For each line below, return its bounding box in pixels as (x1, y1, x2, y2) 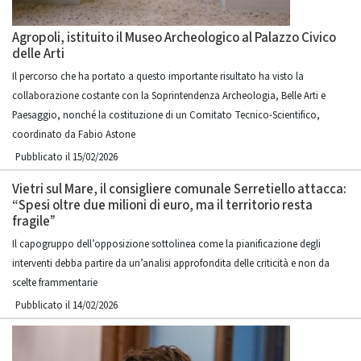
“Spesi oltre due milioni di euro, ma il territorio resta (12, 196, 313, 215)
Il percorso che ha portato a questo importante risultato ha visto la (12, 69, 304, 84)
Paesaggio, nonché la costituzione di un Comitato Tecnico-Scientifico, (12, 108, 320, 122)
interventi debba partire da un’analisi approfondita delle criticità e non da (12, 256, 330, 271)
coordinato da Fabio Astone (12, 127, 135, 142)
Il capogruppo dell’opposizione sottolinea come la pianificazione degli (12, 237, 321, 251)
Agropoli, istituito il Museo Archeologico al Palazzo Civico (12, 28, 336, 48)
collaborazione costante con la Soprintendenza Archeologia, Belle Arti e (12, 89, 326, 103)
